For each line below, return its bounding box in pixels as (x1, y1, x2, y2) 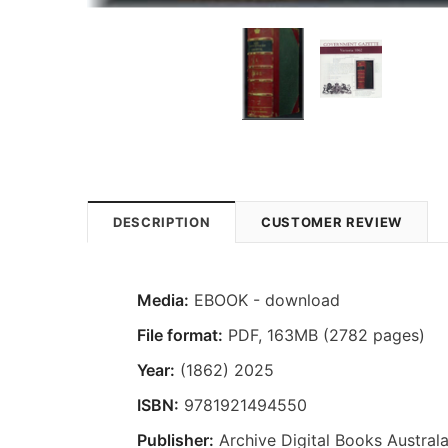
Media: (137, 289, 189, 310)
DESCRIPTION (113, 213, 211, 230)
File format (137, 324, 218, 345)
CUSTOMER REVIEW (261, 213, 402, 230)
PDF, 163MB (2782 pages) (223, 324, 425, 345)
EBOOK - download (189, 289, 340, 310)
